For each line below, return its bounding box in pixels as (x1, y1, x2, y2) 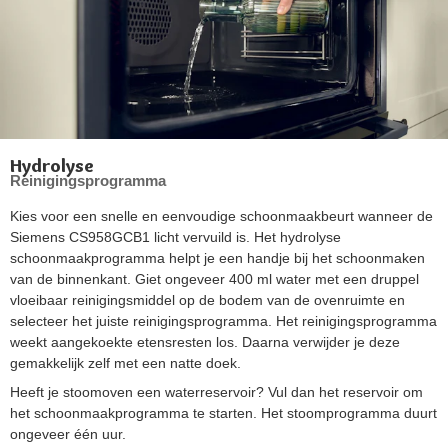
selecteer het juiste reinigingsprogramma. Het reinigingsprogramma (10, 312, 437, 329)
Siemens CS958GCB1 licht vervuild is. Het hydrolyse (10, 228, 341, 245)
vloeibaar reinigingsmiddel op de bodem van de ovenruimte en (10, 291, 405, 308)
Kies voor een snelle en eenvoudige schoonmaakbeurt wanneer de (10, 207, 433, 224)
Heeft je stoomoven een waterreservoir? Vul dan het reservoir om (10, 383, 423, 400)
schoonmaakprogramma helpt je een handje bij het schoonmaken (10, 249, 425, 266)
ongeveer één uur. (10, 425, 126, 442)
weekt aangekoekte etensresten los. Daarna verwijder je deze (10, 333, 400, 350)
